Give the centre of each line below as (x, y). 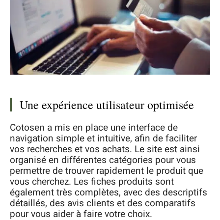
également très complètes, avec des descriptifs (109, 193)
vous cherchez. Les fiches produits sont (92, 182)
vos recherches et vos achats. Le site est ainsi (105, 150)
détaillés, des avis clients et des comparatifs (103, 204)
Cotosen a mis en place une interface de (94, 128)
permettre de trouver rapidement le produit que (107, 171)
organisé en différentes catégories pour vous (103, 160)
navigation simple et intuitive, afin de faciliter (103, 139)
